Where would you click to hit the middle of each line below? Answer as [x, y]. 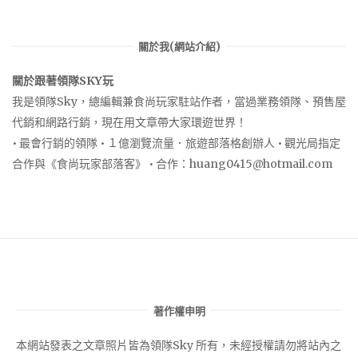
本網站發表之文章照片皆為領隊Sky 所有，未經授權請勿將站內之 [179, 345]
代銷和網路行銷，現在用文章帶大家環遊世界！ [129, 122]
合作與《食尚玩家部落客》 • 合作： [101, 163]
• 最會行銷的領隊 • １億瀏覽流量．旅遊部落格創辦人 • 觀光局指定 [176, 143]
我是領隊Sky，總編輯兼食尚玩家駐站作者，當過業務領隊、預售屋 [179, 101]
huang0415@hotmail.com [261, 163]
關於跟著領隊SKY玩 [63, 80]
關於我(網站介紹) [179, 47]
